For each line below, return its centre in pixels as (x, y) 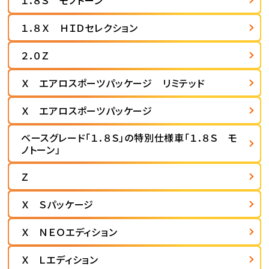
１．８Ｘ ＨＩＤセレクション (80, 28)
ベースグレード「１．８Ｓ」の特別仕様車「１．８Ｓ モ (129, 138)
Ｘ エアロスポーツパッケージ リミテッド (113, 83)
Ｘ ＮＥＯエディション (69, 232)
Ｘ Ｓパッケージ (57, 204)
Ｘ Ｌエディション (60, 260)
